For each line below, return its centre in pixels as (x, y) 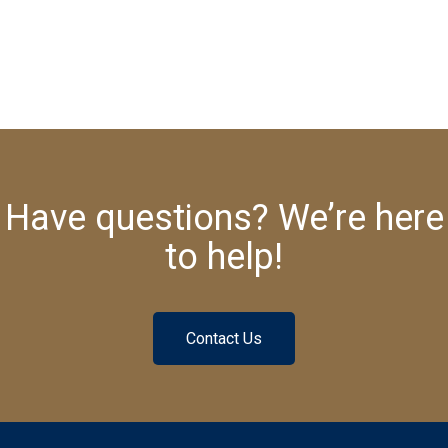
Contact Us (224, 338)
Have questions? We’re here (224, 217)
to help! (224, 256)
